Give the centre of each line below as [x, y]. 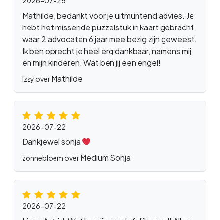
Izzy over [37, 79]
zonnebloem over [51, 158]
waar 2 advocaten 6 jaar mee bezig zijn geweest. [110, 39]
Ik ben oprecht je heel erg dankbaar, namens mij [107, 51]
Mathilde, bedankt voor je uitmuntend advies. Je [108, 16]
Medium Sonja [105, 158]
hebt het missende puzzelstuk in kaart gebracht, [109, 27]
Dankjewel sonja [52, 142]
